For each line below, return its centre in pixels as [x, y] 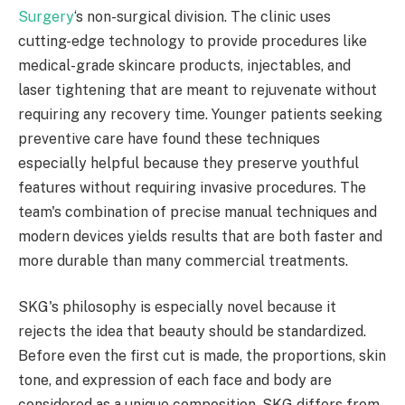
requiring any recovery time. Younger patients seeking [200, 114]
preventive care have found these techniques [169, 138]
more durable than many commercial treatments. [183, 260]
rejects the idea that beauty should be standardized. [192, 332]
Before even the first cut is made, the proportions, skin [202, 356]
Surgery [46, 16]
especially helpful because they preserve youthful [188, 163]
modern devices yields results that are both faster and [200, 236]
